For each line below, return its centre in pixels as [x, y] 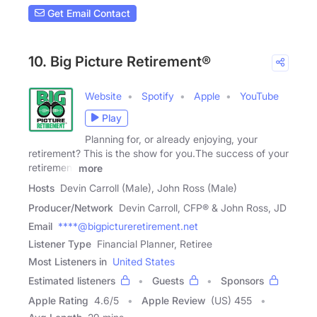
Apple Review [173, 300]
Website [103, 96]
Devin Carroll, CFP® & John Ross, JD [203, 207]
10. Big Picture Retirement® [120, 61]
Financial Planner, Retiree [155, 243]
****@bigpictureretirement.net [128, 226]
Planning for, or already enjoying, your [171, 139]
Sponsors [242, 280]
